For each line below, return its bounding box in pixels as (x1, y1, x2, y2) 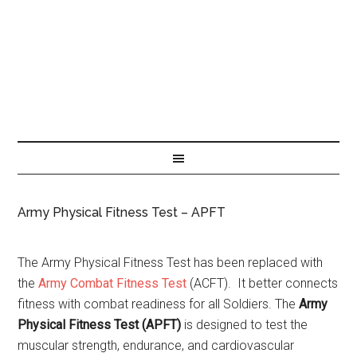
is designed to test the (181, 317, 308, 332)
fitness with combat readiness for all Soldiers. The (18, 296, 300, 312)
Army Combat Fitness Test (38, 276, 187, 291)
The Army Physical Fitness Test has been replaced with (18, 255, 324, 270)
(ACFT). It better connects (186, 276, 339, 291)
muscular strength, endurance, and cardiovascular (18, 338, 295, 353)
